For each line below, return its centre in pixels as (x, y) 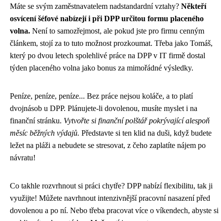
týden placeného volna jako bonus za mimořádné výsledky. (102, 68)
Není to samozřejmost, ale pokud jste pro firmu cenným (117, 31)
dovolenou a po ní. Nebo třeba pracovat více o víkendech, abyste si (114, 210)
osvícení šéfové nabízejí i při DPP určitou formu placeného (107, 18)
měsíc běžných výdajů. (45, 133)
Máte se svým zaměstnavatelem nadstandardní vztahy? (95, 6)
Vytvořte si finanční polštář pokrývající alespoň (137, 120)
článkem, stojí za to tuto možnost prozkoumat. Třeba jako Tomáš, (111, 43)
